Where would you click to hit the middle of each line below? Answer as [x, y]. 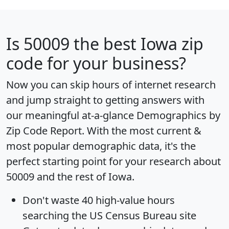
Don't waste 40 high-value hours [99, 200]
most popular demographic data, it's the [101, 146]
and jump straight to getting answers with [105, 100]
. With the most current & [142, 130]
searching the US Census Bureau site [109, 215]
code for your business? [96, 63]
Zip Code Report [44, 130]
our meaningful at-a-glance [71, 115]
